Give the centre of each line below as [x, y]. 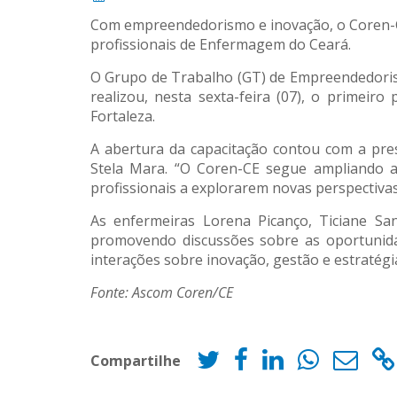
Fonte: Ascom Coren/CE [162, 292]
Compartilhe [136, 360]
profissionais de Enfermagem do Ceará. [221, 44]
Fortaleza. [123, 116]
